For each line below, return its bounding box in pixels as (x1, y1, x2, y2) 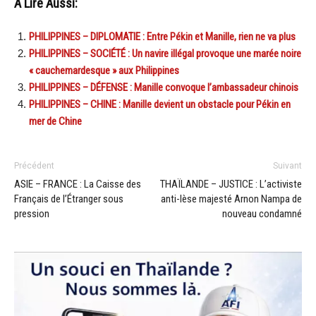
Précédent (14, 161, 54, 171)
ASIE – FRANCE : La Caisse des (14, 178, 141, 191)
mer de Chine (29, 115, 82, 128)
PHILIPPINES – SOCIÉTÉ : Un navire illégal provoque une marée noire (29, 47, 301, 61)
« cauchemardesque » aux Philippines (29, 64, 179, 78)
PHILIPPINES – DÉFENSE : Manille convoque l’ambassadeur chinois (29, 81, 298, 95)
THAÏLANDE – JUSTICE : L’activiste (160, 178, 302, 191)
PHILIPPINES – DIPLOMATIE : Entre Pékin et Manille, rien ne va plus (29, 30, 296, 44)
